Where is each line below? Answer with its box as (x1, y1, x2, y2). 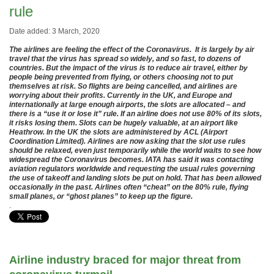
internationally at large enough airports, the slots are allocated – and (9, 100, 245, 109)
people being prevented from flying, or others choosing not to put (9, 73, 233, 81)
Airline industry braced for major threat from (9, 254, 241, 266)
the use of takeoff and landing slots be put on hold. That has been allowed (9, 174, 261, 182)
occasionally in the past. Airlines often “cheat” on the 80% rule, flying (9, 183, 248, 191)
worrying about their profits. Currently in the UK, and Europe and (9, 91, 232, 100)
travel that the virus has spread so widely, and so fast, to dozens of (9, 54, 240, 63)
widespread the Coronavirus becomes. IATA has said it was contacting (9, 155, 253, 164)
